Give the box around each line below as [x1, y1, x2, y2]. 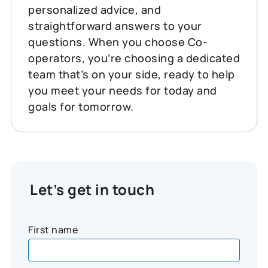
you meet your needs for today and [28, 83, 217, 98]
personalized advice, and [28, 2, 161, 17]
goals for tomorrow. [28, 99, 134, 114]
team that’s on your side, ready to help [28, 66, 235, 81]
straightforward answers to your [28, 18, 202, 33]
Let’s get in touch [30, 179, 154, 199]
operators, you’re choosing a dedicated [28, 50, 240, 65]
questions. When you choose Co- [28, 34, 208, 49]
